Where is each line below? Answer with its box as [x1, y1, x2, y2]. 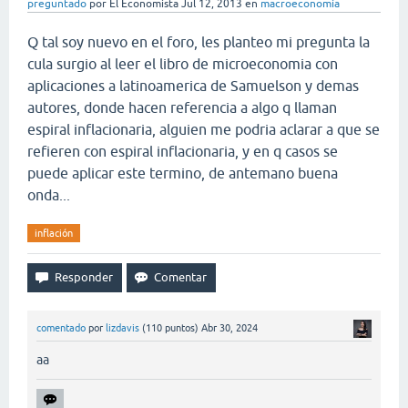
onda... [27, 187, 70, 203]
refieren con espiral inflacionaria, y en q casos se [27, 143, 338, 159]
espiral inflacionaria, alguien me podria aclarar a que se [27, 121, 380, 138]
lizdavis [106, 322, 139, 333]
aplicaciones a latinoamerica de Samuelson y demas [27, 77, 359, 94]
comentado [36, 322, 86, 333]
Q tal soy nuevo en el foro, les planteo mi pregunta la [27, 34, 370, 50]
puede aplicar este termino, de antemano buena [27, 165, 338, 181]
